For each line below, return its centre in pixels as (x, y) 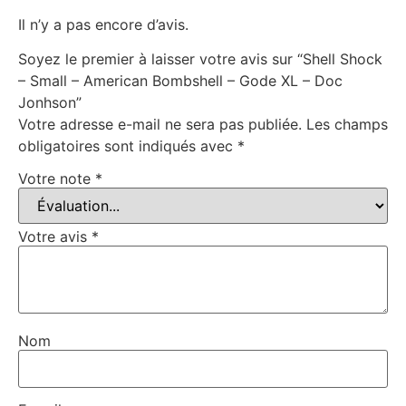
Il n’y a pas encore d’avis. (103, 24)
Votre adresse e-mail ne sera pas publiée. (160, 125)
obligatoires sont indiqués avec (128, 146)
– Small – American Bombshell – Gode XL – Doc (180, 81)
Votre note (57, 178)
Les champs (347, 125)
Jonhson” (50, 103)
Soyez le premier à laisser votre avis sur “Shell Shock (200, 59)
